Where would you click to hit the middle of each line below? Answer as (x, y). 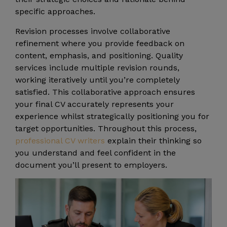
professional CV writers (60, 140)
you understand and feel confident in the (96, 153)
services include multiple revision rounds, (97, 67)
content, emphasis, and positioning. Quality (99, 55)
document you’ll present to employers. (91, 165)
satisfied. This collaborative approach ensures (105, 92)
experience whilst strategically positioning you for (112, 116)
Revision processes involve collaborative (93, 31)
